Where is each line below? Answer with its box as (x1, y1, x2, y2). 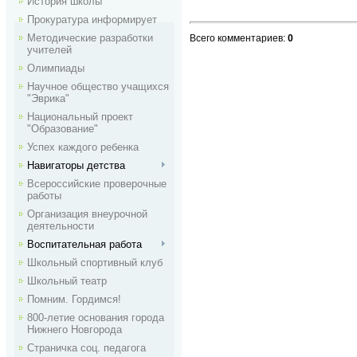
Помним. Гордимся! (27, 293, 121, 305)
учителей (27, 44, 72, 56)
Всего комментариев (190, 33, 283, 45)
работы (27, 190, 61, 202)
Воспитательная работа (27, 238, 142, 250)
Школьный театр (27, 275, 107, 287)
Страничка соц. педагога (27, 342, 146, 354)
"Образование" (27, 123, 98, 135)
